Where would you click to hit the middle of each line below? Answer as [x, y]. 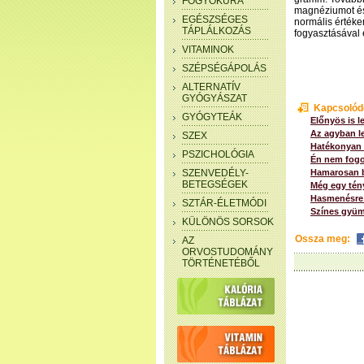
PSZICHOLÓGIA [218, 154]
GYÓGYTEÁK [212, 117]
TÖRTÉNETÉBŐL [221, 263]
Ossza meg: [323, 239]
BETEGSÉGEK [215, 184]
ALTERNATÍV [211, 87]
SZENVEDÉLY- [215, 173]
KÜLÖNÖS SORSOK [228, 222]
